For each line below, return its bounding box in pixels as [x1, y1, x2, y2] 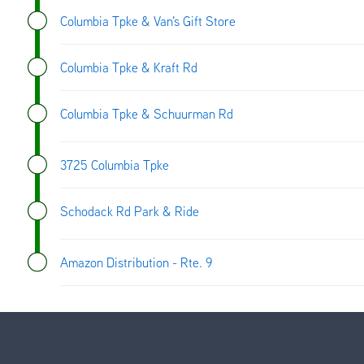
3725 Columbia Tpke [60, 156, 169, 173]
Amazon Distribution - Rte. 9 [60, 253, 212, 271]
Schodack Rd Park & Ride [60, 202, 199, 219]
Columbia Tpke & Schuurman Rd [60, 105, 233, 122]
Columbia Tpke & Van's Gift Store [60, 12, 236, 29]
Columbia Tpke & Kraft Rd [60, 58, 197, 76]
